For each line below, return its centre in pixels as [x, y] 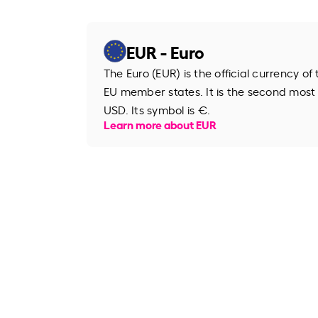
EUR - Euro [165, 51]
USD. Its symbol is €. [157, 109]
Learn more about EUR [160, 124]
